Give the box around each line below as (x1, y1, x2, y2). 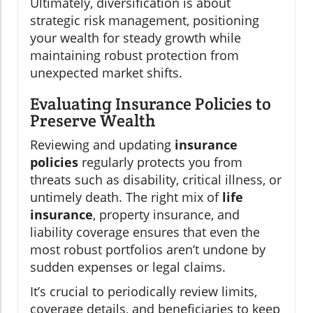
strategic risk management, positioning (30, 12, 259, 29)
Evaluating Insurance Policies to (30, 93, 271, 115)
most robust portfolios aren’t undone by (30, 241, 265, 259)
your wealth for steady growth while (30, 29, 241, 47)
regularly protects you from (78, 154, 242, 171)
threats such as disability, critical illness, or (30, 171, 282, 189)
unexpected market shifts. (30, 64, 182, 82)
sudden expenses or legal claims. (30, 259, 226, 276)
